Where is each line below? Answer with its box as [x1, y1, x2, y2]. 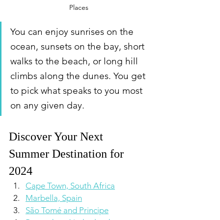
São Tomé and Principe [26, 205, 109, 215]
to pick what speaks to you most [10, 85, 145, 96]
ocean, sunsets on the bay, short [10, 41, 147, 52]
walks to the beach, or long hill [10, 55, 140, 67]
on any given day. [10, 100, 84, 111]
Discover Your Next [9, 130, 106, 143]
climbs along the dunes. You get [10, 70, 148, 82]
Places [69, 3, 88, 12]
